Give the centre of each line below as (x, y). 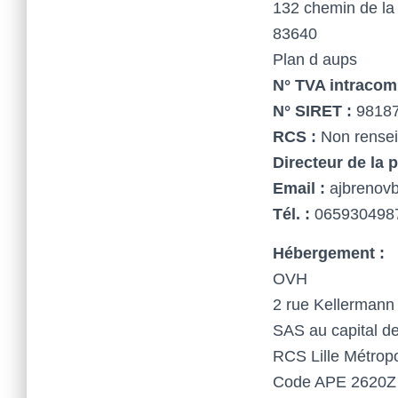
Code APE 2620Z (334, 382)
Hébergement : (329, 253)
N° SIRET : (312, 111)
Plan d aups (315, 60)
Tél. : (291, 214)
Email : (299, 188)
